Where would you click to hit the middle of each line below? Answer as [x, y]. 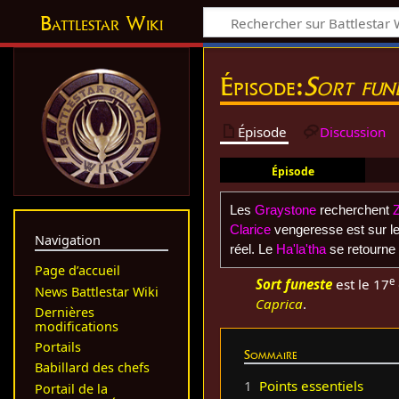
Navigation [67, 240]
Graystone [285, 209]
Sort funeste [294, 285]
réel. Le [252, 248]
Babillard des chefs [92, 368]
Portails [57, 347]
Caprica [280, 304]
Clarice [250, 229]
